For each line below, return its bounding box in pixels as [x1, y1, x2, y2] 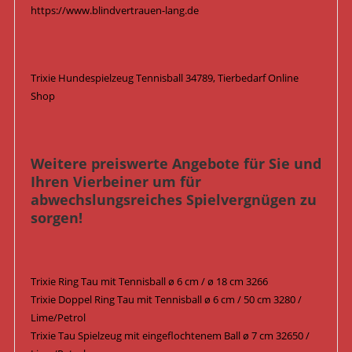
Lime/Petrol [30, 310, 86, 325]
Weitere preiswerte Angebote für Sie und [30, 154, 321, 174]
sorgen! [30, 208, 82, 228]
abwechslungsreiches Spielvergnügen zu [30, 190, 317, 210]
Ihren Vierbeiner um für [30, 172, 201, 192]
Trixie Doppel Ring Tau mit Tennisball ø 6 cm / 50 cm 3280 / [30, 292, 302, 307]
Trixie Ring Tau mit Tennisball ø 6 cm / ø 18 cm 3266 [30, 274, 268, 289]
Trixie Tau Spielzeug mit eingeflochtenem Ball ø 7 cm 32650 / [30, 328, 310, 343]
